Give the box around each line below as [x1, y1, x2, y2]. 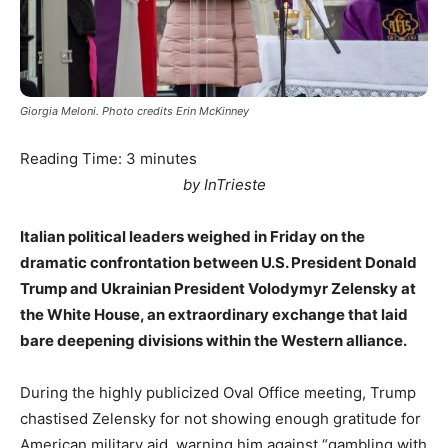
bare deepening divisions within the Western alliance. [20, 331, 407, 351]
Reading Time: [20, 149, 126, 169]
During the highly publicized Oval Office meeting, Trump [20, 383, 416, 403]
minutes [140, 149, 197, 169]
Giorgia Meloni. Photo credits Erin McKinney [20, 104, 249, 119]
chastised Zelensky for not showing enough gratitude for [20, 409, 421, 429]
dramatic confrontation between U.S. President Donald [20, 253, 417, 273]
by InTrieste [182, 175, 266, 195]
